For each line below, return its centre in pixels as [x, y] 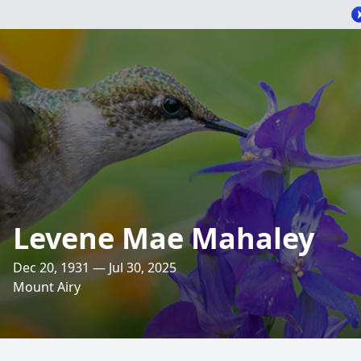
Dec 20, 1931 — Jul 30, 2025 [95, 268]
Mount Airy [47, 287]
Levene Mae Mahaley [164, 238]
